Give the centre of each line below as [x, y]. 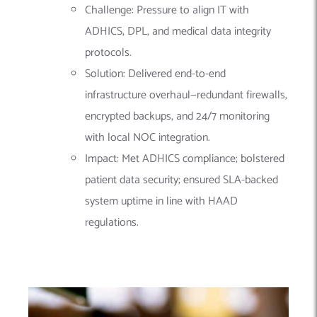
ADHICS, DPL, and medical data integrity [178, 32]
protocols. [108, 53]
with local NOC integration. [148, 138]
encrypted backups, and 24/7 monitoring [177, 117]
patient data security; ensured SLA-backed [181, 180]
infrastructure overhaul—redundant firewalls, [186, 96]
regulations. [112, 223]
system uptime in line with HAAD [161, 202]
